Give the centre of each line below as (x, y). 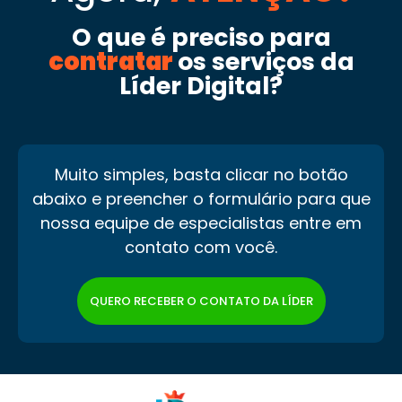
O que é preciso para (201, 37)
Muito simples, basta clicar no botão (201, 174)
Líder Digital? (201, 85)
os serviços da (266, 61)
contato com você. (201, 247)
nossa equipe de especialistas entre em (201, 223)
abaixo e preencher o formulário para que (201, 198)
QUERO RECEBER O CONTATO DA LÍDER (201, 301)
